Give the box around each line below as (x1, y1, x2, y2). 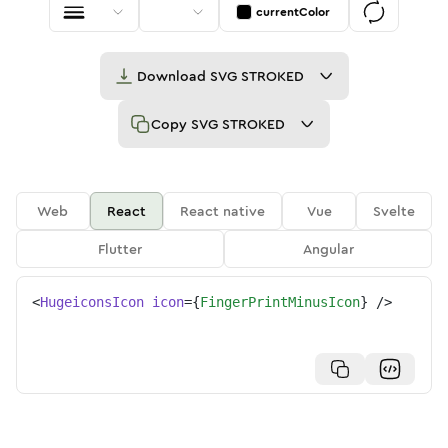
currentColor (256, 3, 330, 21)
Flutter (98, 239, 142, 259)
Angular (302, 239, 354, 259)
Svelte (373, 201, 416, 221)
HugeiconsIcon (40, 294, 144, 310)
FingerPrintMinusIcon (200, 294, 360, 310)
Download (136, 66, 210, 86)
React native (180, 201, 266, 221)
